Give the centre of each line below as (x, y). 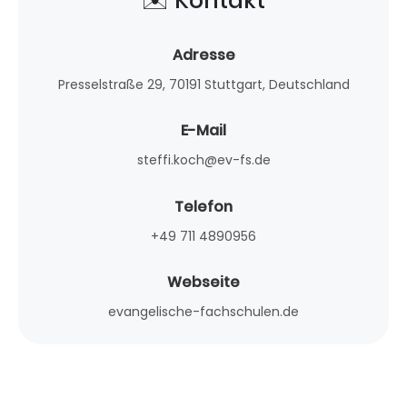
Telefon (203, 206)
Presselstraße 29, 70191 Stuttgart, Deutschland (203, 84)
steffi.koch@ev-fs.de (203, 160)
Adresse (203, 55)
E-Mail (203, 131)
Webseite (203, 283)
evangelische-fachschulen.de (203, 312)
